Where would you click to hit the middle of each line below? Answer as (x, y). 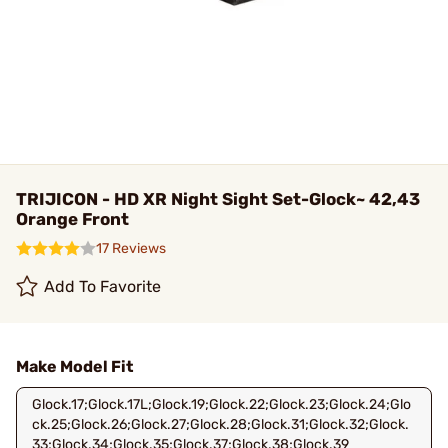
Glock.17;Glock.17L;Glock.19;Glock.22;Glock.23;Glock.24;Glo (221, 404)
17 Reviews (131, 248)
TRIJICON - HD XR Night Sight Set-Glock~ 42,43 (218, 199)
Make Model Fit (74, 366)
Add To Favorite (103, 286)
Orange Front (72, 219)
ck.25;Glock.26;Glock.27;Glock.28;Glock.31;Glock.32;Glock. (220, 424)
